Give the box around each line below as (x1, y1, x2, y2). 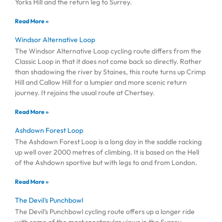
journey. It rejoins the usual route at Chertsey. (15, 88, 155, 97)
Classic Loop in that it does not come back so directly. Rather (15, 56, 202, 66)
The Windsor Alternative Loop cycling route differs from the (15, 46, 201, 55)
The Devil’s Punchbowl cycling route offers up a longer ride (15, 207, 195, 216)
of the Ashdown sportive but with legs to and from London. (15, 158, 199, 167)
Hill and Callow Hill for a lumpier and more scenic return (15, 77, 187, 87)
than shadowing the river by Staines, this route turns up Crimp (15, 67, 206, 76)
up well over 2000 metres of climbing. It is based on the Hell (15, 147, 199, 157)
